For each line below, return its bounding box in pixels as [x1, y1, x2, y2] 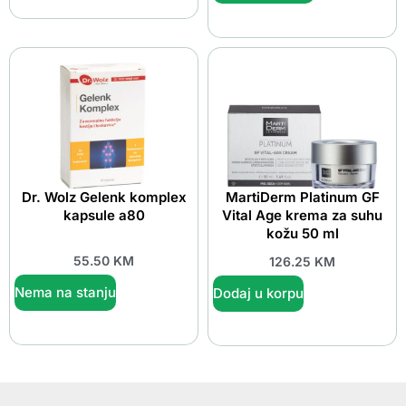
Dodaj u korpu [213, 284, 304, 302]
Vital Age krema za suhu [222, 207, 382, 225]
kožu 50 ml [266, 225, 339, 243]
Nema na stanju [14, 283, 116, 301]
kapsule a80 [63, 207, 145, 225]
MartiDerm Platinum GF [225, 188, 380, 207]
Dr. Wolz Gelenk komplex [21, 188, 187, 207]
